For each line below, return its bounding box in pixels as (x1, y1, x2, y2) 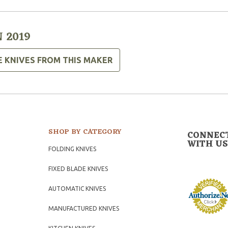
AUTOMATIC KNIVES (48, 185, 106, 192)
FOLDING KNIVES (48, 146, 97, 153)
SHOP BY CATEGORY (48, 126, 122, 139)
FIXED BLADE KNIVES (48, 165, 108, 173)
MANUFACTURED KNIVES (48, 205, 120, 212)
